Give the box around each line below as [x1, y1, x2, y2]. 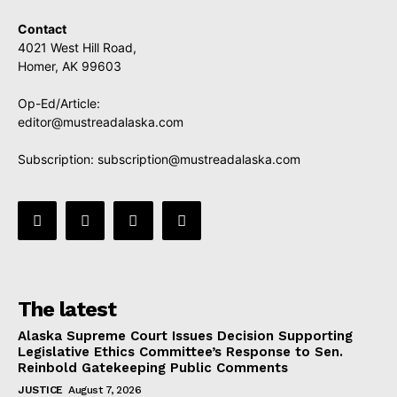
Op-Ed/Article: [18, 96, 100, 111]
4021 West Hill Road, [18, 40, 136, 55]
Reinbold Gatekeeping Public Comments [18, 360, 288, 377]
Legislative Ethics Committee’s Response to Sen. [18, 344, 343, 361]
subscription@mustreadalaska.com [97, 152, 300, 167]
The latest [18, 297, 116, 323]
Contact [18, 21, 66, 36]
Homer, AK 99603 [18, 58, 121, 74]
